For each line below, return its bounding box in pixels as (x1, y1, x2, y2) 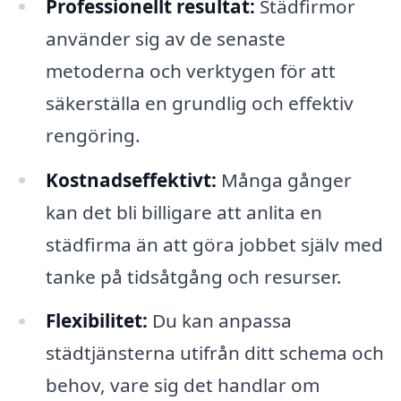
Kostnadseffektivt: (45, 166, 217, 192)
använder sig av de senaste (45, 25, 286, 51)
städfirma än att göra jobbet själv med (45, 231, 383, 257)
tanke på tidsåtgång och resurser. (45, 263, 342, 289)
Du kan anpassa (147, 308, 292, 334)
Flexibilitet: (45, 308, 148, 334)
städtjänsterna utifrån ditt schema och (45, 340, 384, 366)
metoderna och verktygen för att (45, 57, 336, 83)
